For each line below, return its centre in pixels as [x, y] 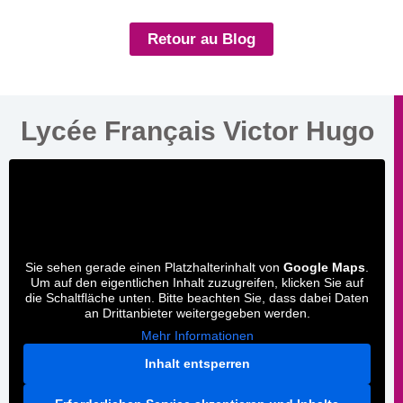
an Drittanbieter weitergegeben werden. [197, 313]
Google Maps [324, 267]
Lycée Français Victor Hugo [197, 131]
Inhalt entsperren [197, 363]
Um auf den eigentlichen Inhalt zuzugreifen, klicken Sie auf [197, 282]
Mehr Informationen [197, 336]
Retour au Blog [201, 39]
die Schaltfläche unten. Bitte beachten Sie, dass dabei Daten [197, 298]
